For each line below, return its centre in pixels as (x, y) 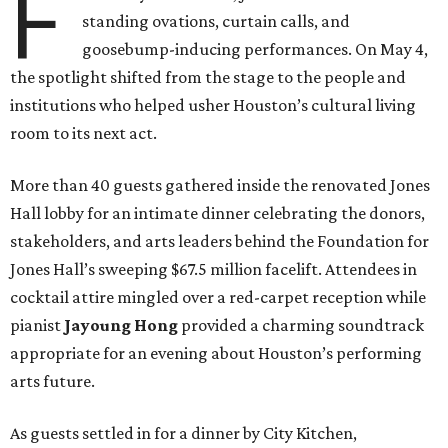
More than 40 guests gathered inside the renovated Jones (220, 185)
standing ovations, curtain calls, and (216, 21)
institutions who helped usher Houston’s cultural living (213, 105)
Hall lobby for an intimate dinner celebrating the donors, (217, 213)
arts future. (52, 381)
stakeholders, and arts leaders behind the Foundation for (219, 241)
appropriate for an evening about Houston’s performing (216, 353)
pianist (37, 325)
